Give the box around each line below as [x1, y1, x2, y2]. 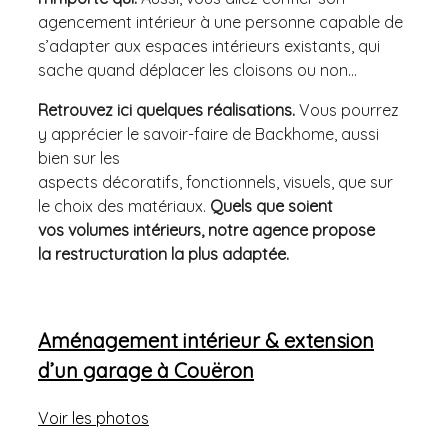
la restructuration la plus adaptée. [38, 243, 289, 264]
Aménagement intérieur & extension [38, 327, 374, 353]
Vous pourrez [295, 99, 399, 120]
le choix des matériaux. [38, 195, 210, 216]
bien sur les [38, 147, 120, 168]
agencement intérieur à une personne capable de [38, 11, 403, 32]
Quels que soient [210, 195, 333, 216]
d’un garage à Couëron [38, 357, 254, 383]
